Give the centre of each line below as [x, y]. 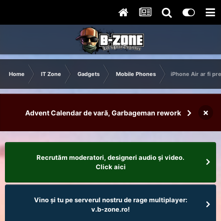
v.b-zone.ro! [110, 209]
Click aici [110, 166]
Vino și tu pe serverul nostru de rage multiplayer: [110, 200]
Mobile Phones [136, 74]
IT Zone [51, 74]
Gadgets [89, 74]
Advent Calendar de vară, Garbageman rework [103, 112]
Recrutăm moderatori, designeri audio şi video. [110, 157]
